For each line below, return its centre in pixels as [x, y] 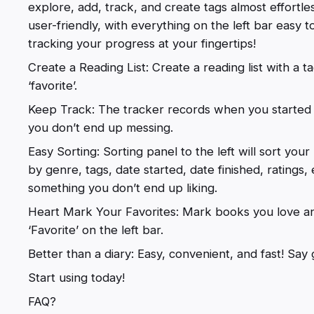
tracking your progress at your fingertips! [142, 43]
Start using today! [76, 277]
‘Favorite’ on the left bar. [96, 230]
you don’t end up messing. [101, 127]
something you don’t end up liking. [123, 187]
